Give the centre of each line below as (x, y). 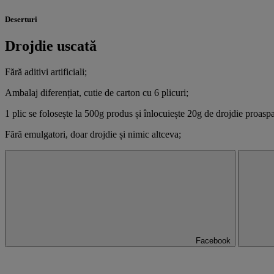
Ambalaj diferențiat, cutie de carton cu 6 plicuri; (97, 92)
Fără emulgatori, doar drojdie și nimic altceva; (93, 134)
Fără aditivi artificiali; (46, 72)
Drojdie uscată (51, 46)
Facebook (213, 240)
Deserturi (21, 19)
